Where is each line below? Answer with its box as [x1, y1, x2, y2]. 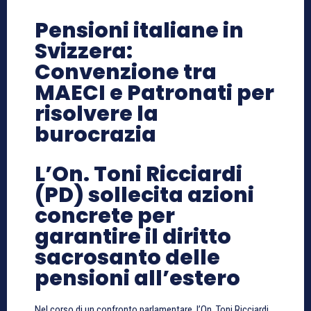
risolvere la [35, 99, 158, 128]
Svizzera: [35, 36, 133, 66]
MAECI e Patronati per [35, 78, 274, 108]
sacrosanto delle [35, 242, 220, 272]
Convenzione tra [35, 57, 217, 87]
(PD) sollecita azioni [35, 180, 254, 210]
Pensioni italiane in [35, 15, 244, 45]
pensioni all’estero [35, 263, 240, 293]
